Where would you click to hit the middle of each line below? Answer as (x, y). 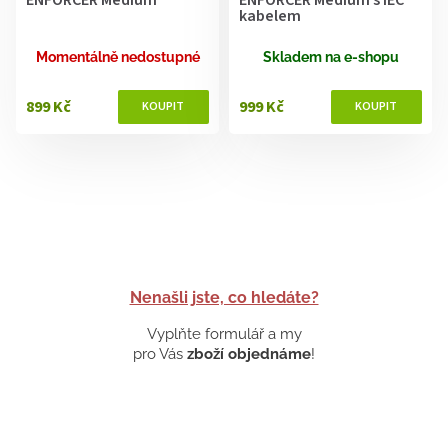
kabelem (270, 15)
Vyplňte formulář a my (224, 333)
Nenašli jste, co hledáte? (224, 297)
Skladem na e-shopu (330, 56)
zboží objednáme (249, 353)
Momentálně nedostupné (117, 56)
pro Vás (160, 353)
